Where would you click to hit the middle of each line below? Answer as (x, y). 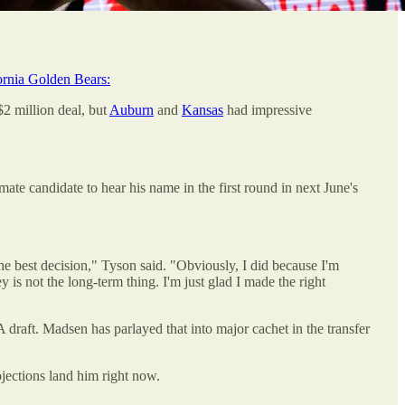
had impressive (268, 109)
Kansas (202, 109)
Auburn (132, 109)
